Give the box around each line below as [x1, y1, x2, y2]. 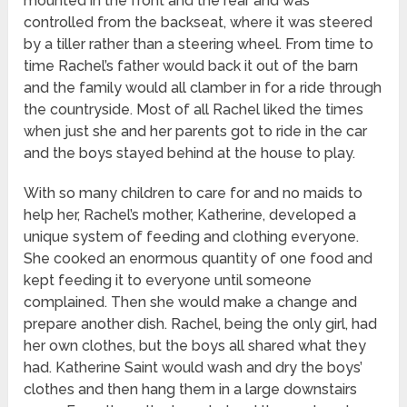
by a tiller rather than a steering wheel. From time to [24, 35, 374, 54]
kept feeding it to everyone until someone [24, 272, 313, 290]
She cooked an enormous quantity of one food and [24, 250, 373, 268]
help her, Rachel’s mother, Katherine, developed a [24, 206, 357, 224]
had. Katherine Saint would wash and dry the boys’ [24, 359, 363, 377]
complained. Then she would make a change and [24, 293, 358, 312]
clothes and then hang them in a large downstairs [24, 381, 358, 399]
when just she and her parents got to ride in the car [24, 123, 368, 141]
